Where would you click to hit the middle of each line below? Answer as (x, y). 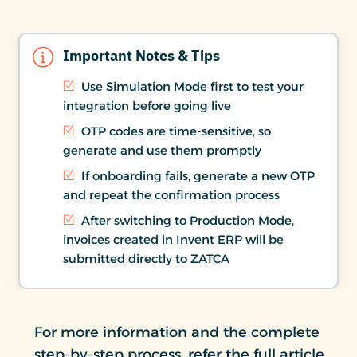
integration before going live (147, 105)
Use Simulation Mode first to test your (191, 86)
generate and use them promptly (162, 150)
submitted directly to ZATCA (146, 258)
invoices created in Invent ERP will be (173, 239)
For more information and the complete (177, 332)
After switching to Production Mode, (186, 220)
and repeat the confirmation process (171, 194)
